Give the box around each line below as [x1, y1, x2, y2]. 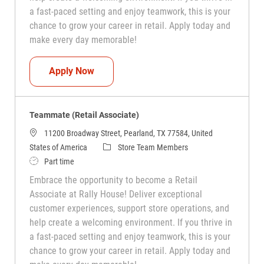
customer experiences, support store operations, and [29, 202, 229, 214]
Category [102, 141, 132, 151]
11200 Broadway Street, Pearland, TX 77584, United [44, 128, 213, 138]
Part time [44, 156, 74, 166]
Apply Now [48, 65, 94, 77]
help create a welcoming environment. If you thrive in [29, 216, 232, 228]
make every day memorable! [29, 34, 137, 45]
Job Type [28, 156, 59, 166]
